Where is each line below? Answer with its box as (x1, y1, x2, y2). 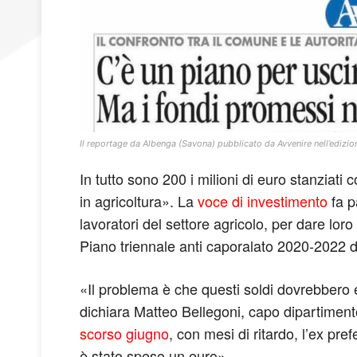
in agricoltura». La (80, 190, 198, 211)
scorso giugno (80, 322, 169, 343)
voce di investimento (198, 190, 328, 211)
